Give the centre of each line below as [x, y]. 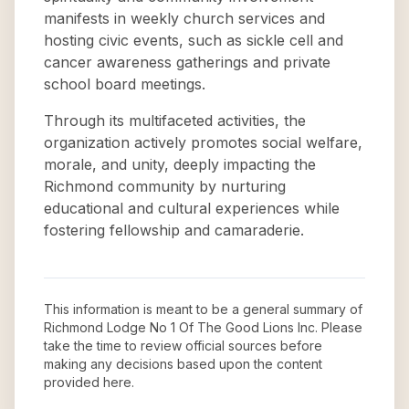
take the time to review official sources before [183, 346]
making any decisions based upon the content [183, 364]
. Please [339, 327]
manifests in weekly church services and [184, 18]
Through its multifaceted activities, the [175, 121]
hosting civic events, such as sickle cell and [194, 40]
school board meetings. [125, 84]
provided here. [89, 382]
